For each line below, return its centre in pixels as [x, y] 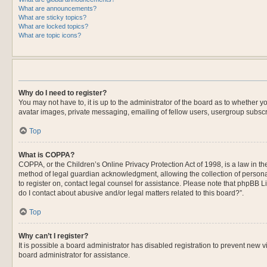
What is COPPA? [46, 155]
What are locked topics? [53, 26]
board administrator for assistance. [74, 255]
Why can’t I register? [53, 236]
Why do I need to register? [63, 93]
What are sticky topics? [52, 17]
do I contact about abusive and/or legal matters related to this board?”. [131, 193]
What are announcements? [58, 8]
